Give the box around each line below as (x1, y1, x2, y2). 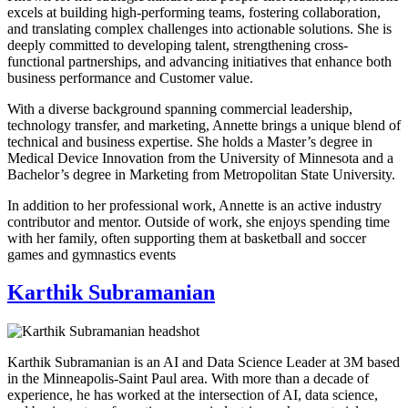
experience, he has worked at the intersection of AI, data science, (7, 387, 378, 403)
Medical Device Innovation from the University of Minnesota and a (7, 149, 393, 166)
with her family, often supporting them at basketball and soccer (7, 229, 366, 246)
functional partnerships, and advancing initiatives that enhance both (7, 53, 392, 69)
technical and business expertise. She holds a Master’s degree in (7, 133, 372, 149)
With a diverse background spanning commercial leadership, (7, 100, 352, 117)
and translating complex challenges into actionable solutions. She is (7, 20, 392, 36)
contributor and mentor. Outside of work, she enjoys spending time (7, 213, 390, 229)
